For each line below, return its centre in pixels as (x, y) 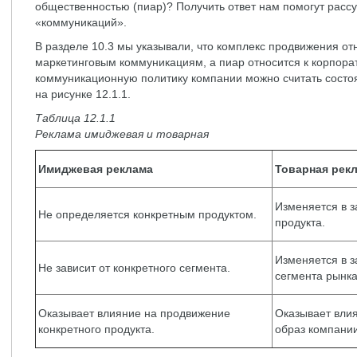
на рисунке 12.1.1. (83, 94)
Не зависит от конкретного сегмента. (134, 268)
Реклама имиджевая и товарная (122, 134)
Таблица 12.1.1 (75, 118)
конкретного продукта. (96, 329)
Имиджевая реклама (96, 169)
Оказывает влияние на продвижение (134, 313)
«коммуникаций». (81, 22)
